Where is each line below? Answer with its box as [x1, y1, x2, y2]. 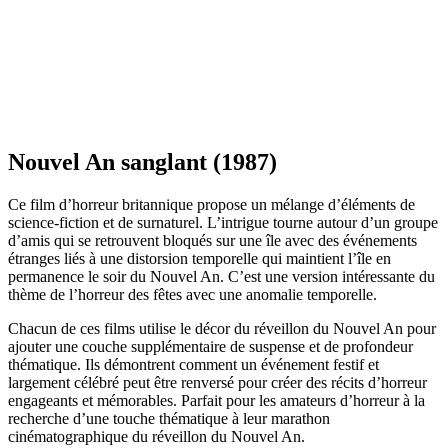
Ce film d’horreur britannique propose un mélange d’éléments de [8, 195, 415, 213]
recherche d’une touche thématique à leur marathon [8, 409, 330, 427]
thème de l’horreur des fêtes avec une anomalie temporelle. [8, 285, 377, 303]
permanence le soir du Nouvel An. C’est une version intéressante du [8, 267, 435, 285]
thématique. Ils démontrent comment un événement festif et [8, 355, 379, 373]
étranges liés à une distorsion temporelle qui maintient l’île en [8, 249, 391, 267]
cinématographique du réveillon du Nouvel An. [8, 427, 305, 445]
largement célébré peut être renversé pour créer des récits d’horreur [8, 373, 427, 391]
